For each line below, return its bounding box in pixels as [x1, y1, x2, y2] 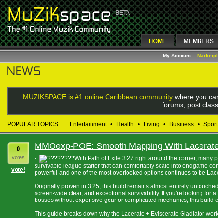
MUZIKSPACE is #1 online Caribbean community [22, 93, 173, 101]
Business [169, 121, 194, 127]
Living [144, 121, 160, 127]
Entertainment [70, 121, 107, 127]
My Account [163, 53, 192, 58]
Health [116, 121, 134, 127]
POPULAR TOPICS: [7, 121, 60, 127]
